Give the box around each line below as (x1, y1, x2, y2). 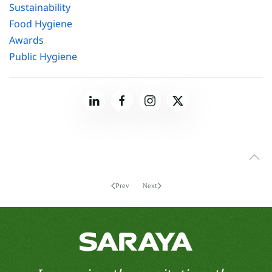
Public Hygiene (9, 50, 77, 63)
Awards (9, 33, 44, 47)
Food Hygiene (9, 17, 72, 30)
